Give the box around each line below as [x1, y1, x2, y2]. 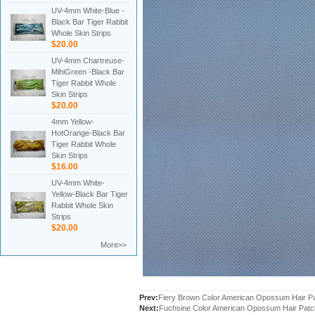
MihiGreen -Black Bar [51, 67, 124, 76]
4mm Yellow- [51, 117, 94, 126]
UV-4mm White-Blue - [51, 6, 124, 15]
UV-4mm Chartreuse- [51, 56, 124, 65]
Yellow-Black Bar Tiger [51, 190, 128, 198]
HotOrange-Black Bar [51, 129, 125, 137]
